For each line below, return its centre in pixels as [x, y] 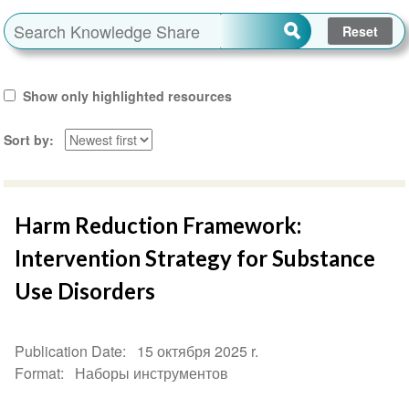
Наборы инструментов [152, 373]
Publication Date [69, 351]
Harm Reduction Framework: [158, 225]
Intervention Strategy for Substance [195, 258]
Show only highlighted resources [127, 96]
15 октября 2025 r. [198, 351]
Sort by [26, 140]
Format [38, 373]
